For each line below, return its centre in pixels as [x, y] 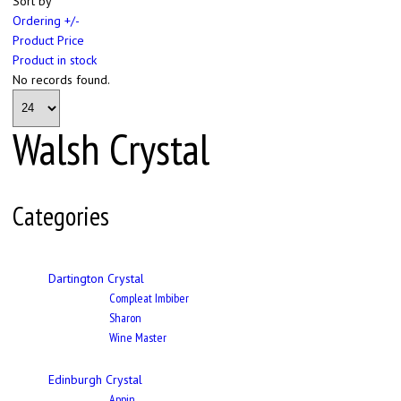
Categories [61, 217]
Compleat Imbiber [149, 299]
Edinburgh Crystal [95, 380]
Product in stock [55, 60]
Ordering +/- [46, 20]
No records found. [61, 79]
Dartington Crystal [96, 279]
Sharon [125, 318]
